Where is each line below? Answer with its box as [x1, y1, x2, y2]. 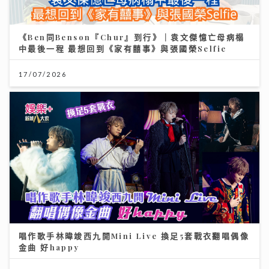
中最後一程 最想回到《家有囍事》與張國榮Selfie [19, 43, 227, 54]
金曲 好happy [19, 241, 80, 252]
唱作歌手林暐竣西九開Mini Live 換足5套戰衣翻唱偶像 [19, 230, 249, 241]
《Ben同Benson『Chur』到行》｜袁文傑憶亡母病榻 [19, 32, 245, 43]
